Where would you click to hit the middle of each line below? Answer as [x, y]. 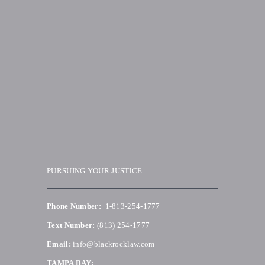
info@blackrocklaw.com [114, 244]
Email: [59, 244]
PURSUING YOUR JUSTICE [95, 170]
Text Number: [71, 225]
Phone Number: [74, 206]
